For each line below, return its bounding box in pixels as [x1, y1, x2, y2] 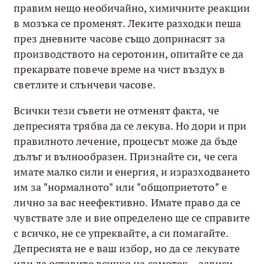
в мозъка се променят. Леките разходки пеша [14, 16, 242, 30]
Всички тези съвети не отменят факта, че [14, 103, 219, 117]
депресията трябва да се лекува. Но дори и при [14, 118, 247, 133]
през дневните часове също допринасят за [14, 31, 225, 45]
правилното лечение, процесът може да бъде [14, 134, 238, 148]
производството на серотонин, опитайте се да [14, 47, 244, 61]
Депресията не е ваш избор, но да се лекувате [14, 241, 240, 255]
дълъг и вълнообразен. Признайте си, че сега [14, 149, 238, 163]
